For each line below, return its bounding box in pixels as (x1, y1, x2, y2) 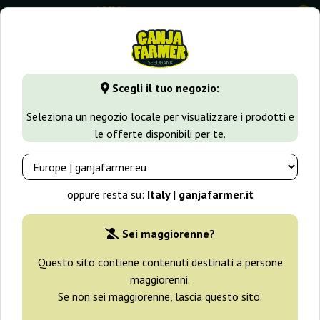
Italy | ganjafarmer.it (146, 187, 254, 202)
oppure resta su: (66, 187, 147, 202)
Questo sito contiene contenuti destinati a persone (37, 255, 283, 270)
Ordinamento (126, 177, 185, 190)
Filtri (41, 177, 64, 190)
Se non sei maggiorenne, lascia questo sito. (58, 289, 262, 304)
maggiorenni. (130, 272, 190, 287)
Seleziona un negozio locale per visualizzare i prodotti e (26, 109, 294, 124)
